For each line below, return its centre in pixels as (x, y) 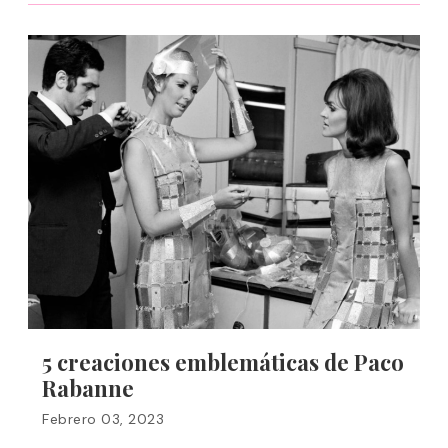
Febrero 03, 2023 (103, 419)
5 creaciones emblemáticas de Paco (223, 362)
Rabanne (88, 388)
